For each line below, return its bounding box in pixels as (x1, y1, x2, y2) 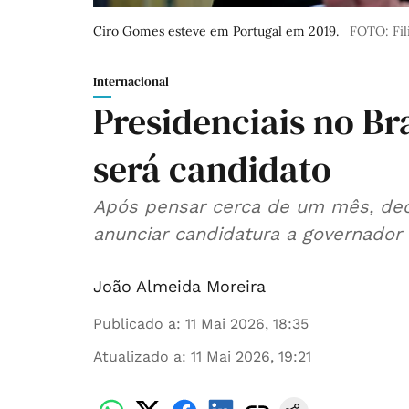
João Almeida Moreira (93, 277, 266, 297)
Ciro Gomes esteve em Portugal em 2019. (93, 23, 339, 40)
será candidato (93, 144, 331, 194)
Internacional (93, 72, 169, 91)
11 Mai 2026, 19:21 (191, 348, 311, 366)
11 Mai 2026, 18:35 (185, 315, 309, 333)
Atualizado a (93, 348, 182, 366)
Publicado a (93, 315, 176, 333)
